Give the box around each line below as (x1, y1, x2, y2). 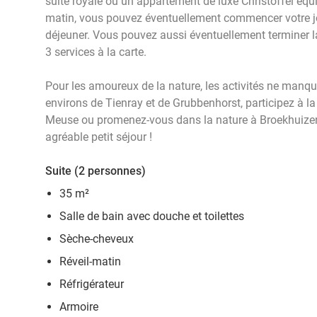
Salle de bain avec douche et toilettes (59, 209, 247, 223)
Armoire (59, 300, 98, 313)
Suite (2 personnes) (45, 164, 146, 178)
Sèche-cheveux (59, 232, 134, 246)
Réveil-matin (59, 255, 121, 268)
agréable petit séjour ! (45, 130, 152, 144)
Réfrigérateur (59, 277, 124, 291)
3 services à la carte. (45, 45, 146, 59)
